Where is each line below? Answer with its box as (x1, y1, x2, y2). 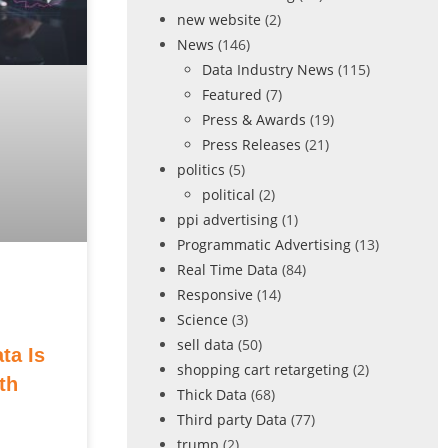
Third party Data (176, 410, 287, 429)
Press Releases (201, 135, 301, 154)
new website (176, 10, 261, 29)
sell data (176, 335, 234, 354)
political (201, 185, 255, 204)
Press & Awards (201, 110, 306, 129)
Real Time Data (176, 260, 278, 279)
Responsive (176, 285, 253, 304)
